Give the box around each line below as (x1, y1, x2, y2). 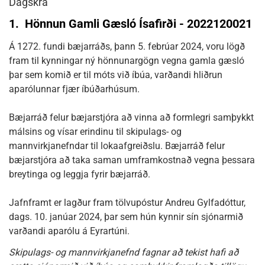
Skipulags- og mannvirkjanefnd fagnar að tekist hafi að (9, 247, 238, 258)
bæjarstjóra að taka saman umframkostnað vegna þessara (9, 154, 255, 166)
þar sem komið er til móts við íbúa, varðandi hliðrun (9, 69, 222, 80)
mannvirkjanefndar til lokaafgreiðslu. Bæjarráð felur (9, 140, 225, 151)
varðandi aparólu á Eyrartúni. (9, 225, 130, 237)
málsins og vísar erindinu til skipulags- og (9, 126, 182, 137)
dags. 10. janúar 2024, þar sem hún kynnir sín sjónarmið (9, 211, 243, 222)
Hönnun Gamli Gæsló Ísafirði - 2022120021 (25, 17, 252, 31)
